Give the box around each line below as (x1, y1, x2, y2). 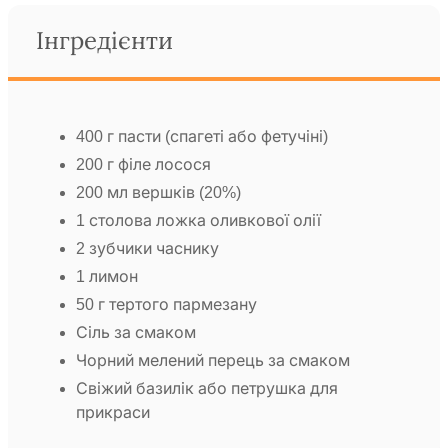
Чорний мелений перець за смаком (76, 352, 350, 370)
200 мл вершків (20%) (76, 184, 241, 202)
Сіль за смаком (76, 324, 196, 342)
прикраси (76, 404, 150, 422)
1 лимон (76, 268, 138, 286)
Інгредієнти (36, 28, 173, 55)
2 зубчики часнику (76, 240, 219, 258)
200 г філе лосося (76, 156, 211, 174)
